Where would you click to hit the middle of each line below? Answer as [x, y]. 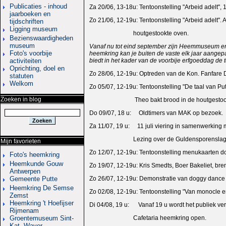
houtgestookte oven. [139, 33]
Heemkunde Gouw [36, 163]
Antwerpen [25, 171]
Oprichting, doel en [37, 68]
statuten [21, 76]
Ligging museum [34, 29]
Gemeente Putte [34, 179]
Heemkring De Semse [42, 188]
